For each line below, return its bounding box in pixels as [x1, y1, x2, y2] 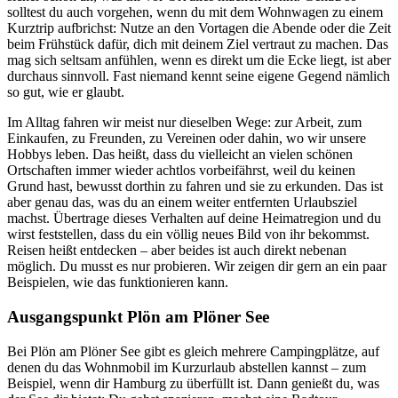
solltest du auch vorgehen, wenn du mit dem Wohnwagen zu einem [7, 4, 383, 20]
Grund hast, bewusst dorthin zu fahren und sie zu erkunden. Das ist [7, 179, 383, 195]
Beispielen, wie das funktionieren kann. [7, 275, 228, 291]
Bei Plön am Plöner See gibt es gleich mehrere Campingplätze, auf [7, 343, 379, 359]
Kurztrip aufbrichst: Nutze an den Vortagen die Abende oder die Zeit [7, 20, 391, 36]
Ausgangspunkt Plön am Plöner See [7, 307, 269, 326]
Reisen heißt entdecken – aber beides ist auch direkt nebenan [7, 243, 346, 259]
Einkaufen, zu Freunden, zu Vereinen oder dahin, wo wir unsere [7, 131, 366, 147]
